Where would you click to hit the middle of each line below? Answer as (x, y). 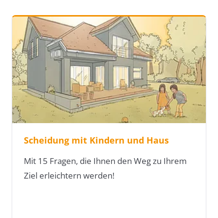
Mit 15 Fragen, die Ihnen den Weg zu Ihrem (105, 161)
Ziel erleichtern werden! (69, 176)
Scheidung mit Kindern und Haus (96, 140)
